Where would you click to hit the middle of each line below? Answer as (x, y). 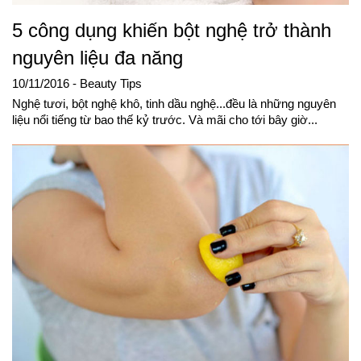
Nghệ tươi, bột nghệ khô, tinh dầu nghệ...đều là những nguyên (174, 104)
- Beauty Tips (107, 84)
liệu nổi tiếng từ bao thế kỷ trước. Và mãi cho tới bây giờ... (165, 120)
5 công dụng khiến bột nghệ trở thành (172, 31)
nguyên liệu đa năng (98, 58)
